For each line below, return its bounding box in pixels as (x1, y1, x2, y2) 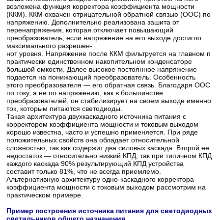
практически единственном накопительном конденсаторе (6, 57, 192, 65)
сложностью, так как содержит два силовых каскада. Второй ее (6, 143, 210, 152)
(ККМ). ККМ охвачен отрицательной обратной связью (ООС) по (6, 10, 211, 18)
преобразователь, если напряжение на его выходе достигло (6, 33, 202, 42)
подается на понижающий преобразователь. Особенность (6, 73, 196, 81)
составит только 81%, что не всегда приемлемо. (6, 167, 162, 175)
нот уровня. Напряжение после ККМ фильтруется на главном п (6, 49, 211, 57)
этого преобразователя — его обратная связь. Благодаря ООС (6, 81, 211, 89)
